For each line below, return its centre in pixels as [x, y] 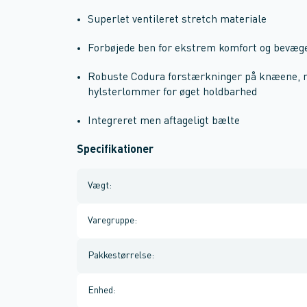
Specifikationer [115, 150]
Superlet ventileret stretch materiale [177, 20]
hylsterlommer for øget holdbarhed [172, 93]
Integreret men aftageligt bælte [164, 121]
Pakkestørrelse [120, 256]
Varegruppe [111, 221]
